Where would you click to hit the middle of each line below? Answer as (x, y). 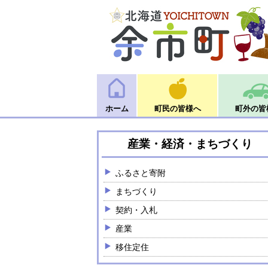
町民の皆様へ (177, 109)
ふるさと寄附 (141, 173)
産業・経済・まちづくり (190, 144)
